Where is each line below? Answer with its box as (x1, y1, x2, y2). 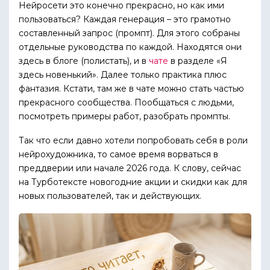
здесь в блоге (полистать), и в (19, 55, 149, 67)
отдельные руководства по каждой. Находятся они (19, 42, 242, 53)
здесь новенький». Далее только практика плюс (19, 69, 227, 81)
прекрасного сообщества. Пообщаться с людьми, (19, 97, 234, 108)
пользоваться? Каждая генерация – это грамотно (19, 14, 231, 25)
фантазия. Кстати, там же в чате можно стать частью (19, 83, 244, 95)
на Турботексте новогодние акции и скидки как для (19, 177, 247, 188)
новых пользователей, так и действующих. (19, 190, 201, 202)
